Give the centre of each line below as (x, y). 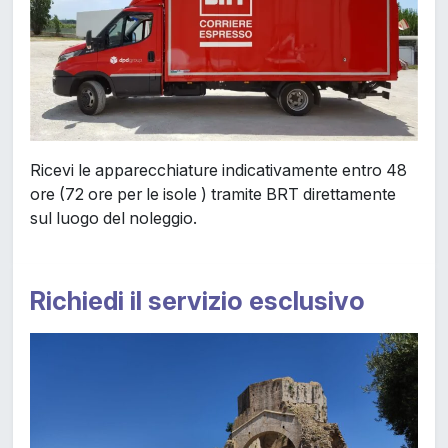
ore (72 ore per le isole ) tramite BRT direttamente (212, 194)
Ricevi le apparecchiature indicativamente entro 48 (218, 170)
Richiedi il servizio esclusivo (197, 301)
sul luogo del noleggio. (113, 218)
